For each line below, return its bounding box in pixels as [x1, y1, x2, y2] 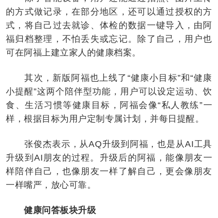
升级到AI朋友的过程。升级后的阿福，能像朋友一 [6, 152, 212, 163]
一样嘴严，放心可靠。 [6, 180, 96, 190]
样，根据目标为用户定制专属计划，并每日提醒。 [6, 113, 204, 124]
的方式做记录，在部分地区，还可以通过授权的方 [6, 6, 212, 17]
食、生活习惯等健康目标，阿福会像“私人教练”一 [6, 100, 212, 110]
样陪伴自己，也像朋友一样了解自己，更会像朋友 [6, 166, 212, 176]
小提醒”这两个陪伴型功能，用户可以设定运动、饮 [6, 86, 212, 96]
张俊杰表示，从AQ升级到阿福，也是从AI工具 [6, 139, 212, 149]
